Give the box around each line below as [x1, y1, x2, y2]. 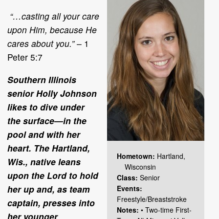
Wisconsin [117, 161, 156, 172]
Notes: [117, 204, 141, 215]
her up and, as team [7, 182, 90, 195]
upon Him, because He [7, 23, 97, 36]
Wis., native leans [7, 155, 81, 168]
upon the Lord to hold [7, 169, 98, 181]
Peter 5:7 [7, 50, 43, 63]
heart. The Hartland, [7, 141, 90, 154]
